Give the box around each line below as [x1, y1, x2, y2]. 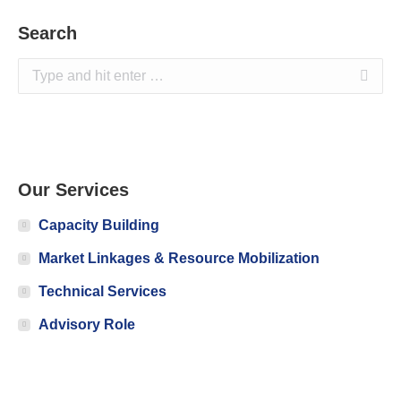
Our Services [18, 180, 129, 200]
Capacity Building [38, 218, 159, 233]
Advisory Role [38, 317, 135, 332]
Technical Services [38, 284, 166, 299]
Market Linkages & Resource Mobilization [38, 251, 320, 266]
